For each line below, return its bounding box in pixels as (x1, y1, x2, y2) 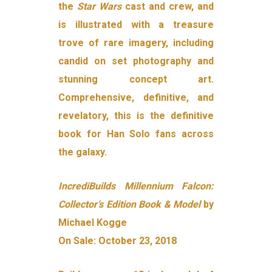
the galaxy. (58, 146, 107, 158)
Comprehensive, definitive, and (58, 92, 214, 104)
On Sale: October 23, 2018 (58, 235, 177, 247)
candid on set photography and (58, 55, 214, 67)
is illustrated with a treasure (58, 19, 214, 31)
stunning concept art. (58, 73, 214, 86)
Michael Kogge (58, 217, 127, 229)
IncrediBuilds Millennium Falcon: (58, 180, 214, 192)
